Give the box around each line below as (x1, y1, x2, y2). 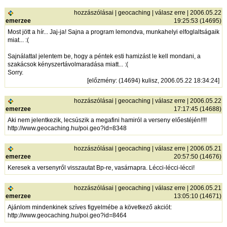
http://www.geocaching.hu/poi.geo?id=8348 (8, 125, 127, 132)
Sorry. (8, 69, 24, 77)
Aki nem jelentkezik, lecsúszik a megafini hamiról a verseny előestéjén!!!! (8, 117, 207, 124)
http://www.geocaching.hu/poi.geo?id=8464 (8, 212, 127, 219)
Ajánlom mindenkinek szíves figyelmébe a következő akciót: (8, 204, 172, 211)
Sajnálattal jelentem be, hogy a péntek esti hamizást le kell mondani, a (8, 53, 201, 60)
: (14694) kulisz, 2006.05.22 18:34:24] (116, 77, 220, 85)
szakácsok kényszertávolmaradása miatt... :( (8, 61, 129, 68)
